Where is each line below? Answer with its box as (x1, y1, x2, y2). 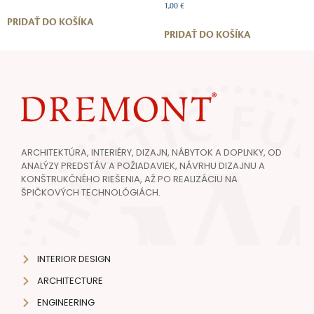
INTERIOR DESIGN (36, 252, 111, 266)
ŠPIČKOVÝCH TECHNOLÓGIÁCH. (21, 186, 161, 200)
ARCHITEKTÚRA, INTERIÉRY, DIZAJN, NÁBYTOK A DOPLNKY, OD (21, 146, 282, 160)
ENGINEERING (36, 296, 95, 310)
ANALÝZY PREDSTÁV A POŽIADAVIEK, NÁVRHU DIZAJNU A (21, 159, 265, 173)
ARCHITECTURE (36, 274, 103, 288)
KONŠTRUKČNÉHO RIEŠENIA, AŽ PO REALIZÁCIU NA (21, 172, 238, 186)
